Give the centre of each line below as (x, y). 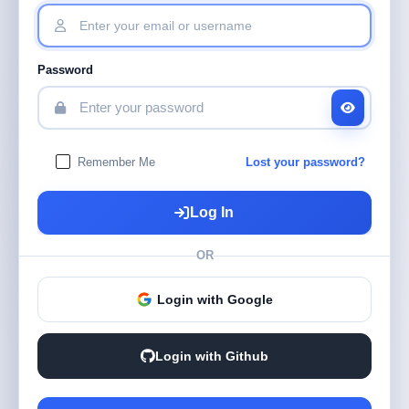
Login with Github (212, 357)
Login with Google (215, 300)
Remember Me (116, 163)
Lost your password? (306, 163)
